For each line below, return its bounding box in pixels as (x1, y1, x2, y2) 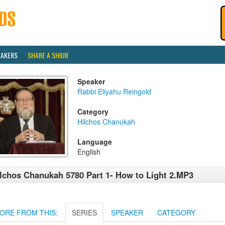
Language (77, 137, 112, 147)
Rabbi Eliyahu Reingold (77, 86, 151, 96)
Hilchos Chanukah (77, 117, 135, 127)
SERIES (72, 207, 97, 217)
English (77, 147, 100, 157)
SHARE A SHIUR (28, 50, 68, 60)
